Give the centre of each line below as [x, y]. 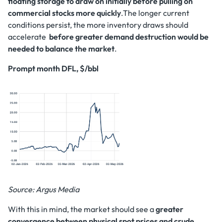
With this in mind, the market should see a [82, 209]
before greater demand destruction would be [129, 37]
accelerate [28, 37]
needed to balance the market [61, 49]
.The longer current [155, 13]
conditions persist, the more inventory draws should [98, 25]
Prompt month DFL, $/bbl [53, 68]
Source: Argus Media [44, 189]
